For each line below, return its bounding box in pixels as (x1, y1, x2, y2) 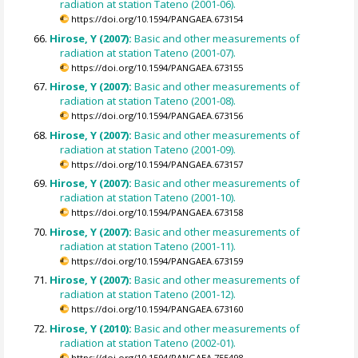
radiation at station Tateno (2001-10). (60, 190, 237, 205)
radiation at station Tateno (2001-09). (60, 141, 237, 157)
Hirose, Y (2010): (50, 320, 135, 336)
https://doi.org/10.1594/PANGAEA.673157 (71, 157, 244, 170)
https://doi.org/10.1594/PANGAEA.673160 (71, 303, 244, 316)
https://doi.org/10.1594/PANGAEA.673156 (71, 109, 244, 122)
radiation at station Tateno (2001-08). (60, 93, 237, 109)
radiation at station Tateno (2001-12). (60, 287, 237, 302)
